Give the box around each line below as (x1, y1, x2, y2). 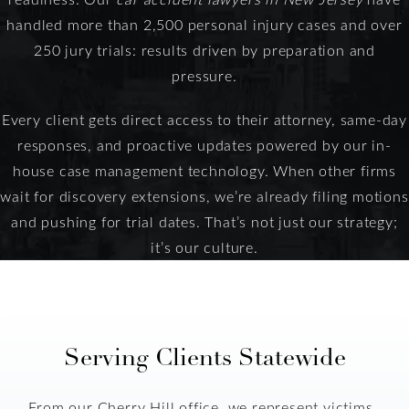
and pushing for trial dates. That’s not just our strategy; (11, 211, 398, 231)
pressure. (172, 65, 237, 85)
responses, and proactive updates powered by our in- (17, 134, 392, 154)
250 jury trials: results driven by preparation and (34, 39, 375, 59)
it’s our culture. (151, 236, 258, 257)
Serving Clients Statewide (63, 342, 346, 373)
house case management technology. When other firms (13, 160, 396, 180)
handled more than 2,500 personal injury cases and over (6, 14, 403, 34)
